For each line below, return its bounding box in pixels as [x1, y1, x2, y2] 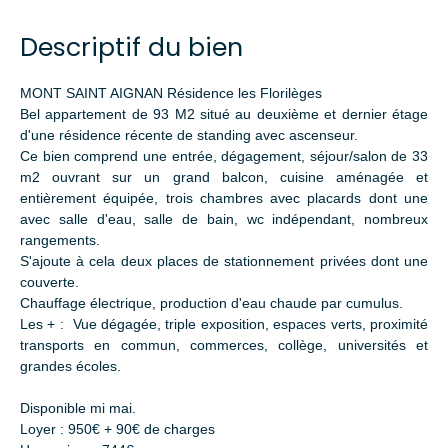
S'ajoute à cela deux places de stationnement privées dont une [20, 252, 428, 269]
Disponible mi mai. [20, 399, 136, 416]
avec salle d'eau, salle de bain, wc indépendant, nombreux [20, 210, 428, 227]
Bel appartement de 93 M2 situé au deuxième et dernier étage [20, 105, 428, 122]
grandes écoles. [20, 357, 121, 374]
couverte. [20, 273, 79, 290]
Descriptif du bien [20, 29, 243, 65]
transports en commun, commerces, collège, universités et [20, 336, 428, 353]
